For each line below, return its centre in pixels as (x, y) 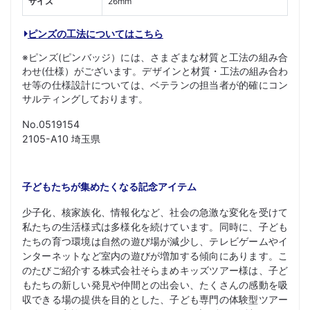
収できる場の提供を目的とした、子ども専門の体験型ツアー (155, 300)
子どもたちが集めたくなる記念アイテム (109, 187)
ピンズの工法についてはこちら (95, 33)
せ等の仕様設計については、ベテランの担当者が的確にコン (155, 85)
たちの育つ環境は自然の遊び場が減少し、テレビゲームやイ (155, 241)
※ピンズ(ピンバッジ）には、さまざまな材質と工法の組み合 (155, 58)
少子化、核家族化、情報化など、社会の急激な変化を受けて (155, 212)
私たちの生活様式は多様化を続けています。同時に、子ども (155, 227)
